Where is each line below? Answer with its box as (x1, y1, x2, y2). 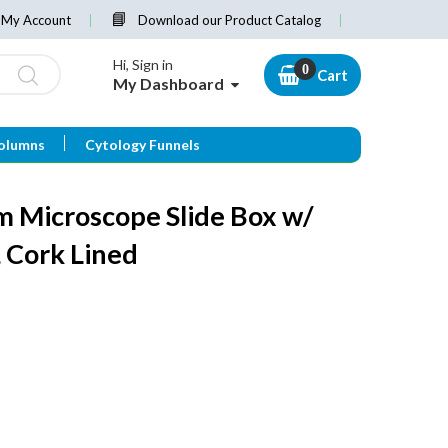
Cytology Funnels (84, 136, 200, 154)
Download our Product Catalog (138, 12, 321, 28)
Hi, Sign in (113, 56, 173, 74)
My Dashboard (113, 74, 224, 94)
